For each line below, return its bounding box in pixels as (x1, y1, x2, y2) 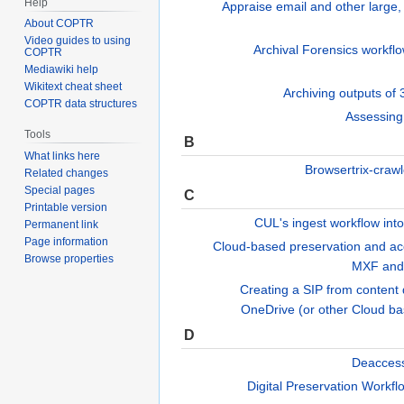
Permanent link (24, 218, 99, 232)
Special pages (24, 184, 96, 197)
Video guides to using (24, 34, 132, 48)
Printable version (24, 201, 108, 215)
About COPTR (24, 17, 95, 31)
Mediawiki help (24, 63, 99, 77)
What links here (24, 150, 101, 163)
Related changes (24, 167, 109, 180)
